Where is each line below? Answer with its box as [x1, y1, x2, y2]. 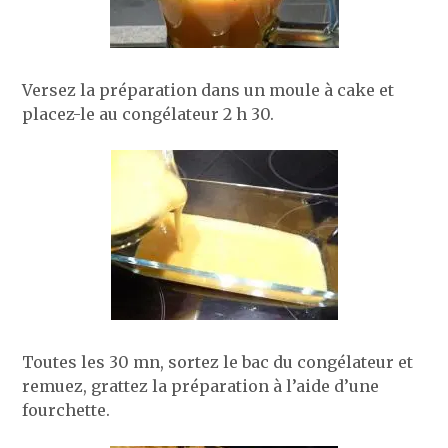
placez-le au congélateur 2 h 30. [22, 103, 275, 124]
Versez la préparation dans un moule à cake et [22, 79, 395, 100]
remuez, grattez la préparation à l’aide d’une [22, 375, 380, 396]
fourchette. [22, 399, 111, 420]
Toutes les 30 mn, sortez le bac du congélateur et [22, 351, 414, 372]
